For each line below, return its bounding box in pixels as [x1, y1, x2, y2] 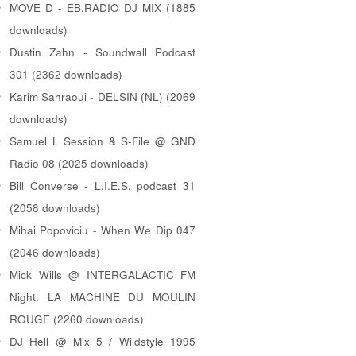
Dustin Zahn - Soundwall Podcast [10, 44, 195, 60]
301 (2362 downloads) [10, 66, 122, 82]
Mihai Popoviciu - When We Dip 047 [10, 222, 195, 238]
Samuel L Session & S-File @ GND [10, 133, 195, 149]
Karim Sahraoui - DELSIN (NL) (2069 [10, 88, 195, 104]
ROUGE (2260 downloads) [10, 311, 144, 327]
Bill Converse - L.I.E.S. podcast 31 [10, 177, 195, 193]
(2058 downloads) [10, 199, 100, 215]
